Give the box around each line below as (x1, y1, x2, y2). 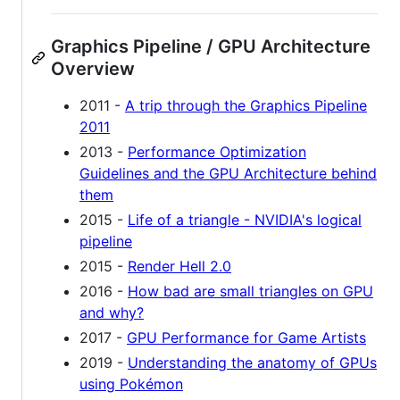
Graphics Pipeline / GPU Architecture (51, 36, 371, 58)
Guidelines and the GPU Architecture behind (79, 164, 377, 183)
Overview (51, 58, 135, 80)
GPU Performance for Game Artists (127, 329, 366, 347)
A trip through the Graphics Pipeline (125, 96, 367, 115)
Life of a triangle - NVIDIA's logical (128, 211, 362, 229)
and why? (79, 304, 144, 322)
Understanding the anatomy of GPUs (128, 354, 377, 372)
